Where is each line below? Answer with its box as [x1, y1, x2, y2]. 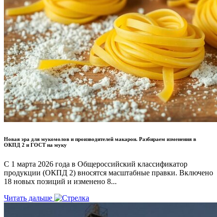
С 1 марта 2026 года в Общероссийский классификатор [4, 159, 187, 168]
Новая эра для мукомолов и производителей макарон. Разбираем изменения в [4, 136, 196, 142]
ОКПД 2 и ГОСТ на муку [4, 141, 67, 148]
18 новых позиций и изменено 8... [4, 177, 117, 186]
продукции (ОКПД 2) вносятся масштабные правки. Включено [4, 168, 213, 177]
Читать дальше [4, 193, 54, 202]
